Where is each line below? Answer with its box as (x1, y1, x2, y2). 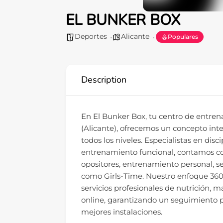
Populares (168, 33, 198, 41)
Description (81, 74, 126, 86)
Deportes (75, 32, 107, 41)
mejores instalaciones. (81, 207, 162, 217)
